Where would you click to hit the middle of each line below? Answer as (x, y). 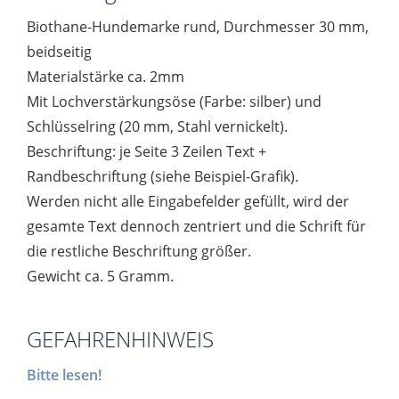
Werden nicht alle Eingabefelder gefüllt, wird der (188, 201)
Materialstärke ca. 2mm (106, 76)
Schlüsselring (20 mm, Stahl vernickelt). (157, 126)
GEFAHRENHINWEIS (120, 338)
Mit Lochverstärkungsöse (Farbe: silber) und (174, 101)
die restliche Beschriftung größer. (139, 251)
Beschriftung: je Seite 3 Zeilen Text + (147, 151)
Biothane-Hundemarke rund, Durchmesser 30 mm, (198, 26)
